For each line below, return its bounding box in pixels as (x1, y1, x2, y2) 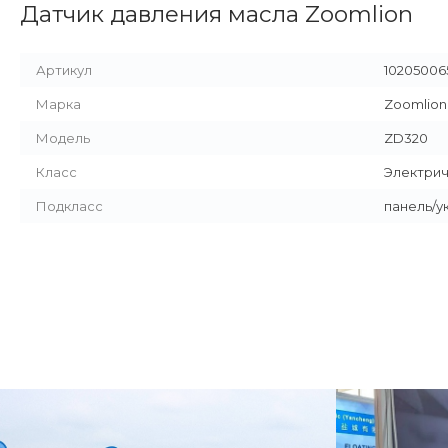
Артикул (36, 62, 92, 78)
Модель (36, 130, 90, 146)
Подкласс (36, 198, 103, 214)
